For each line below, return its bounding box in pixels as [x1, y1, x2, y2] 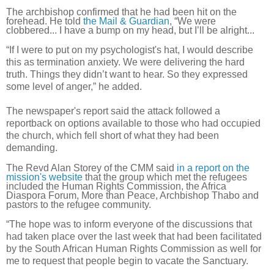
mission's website [6, 171, 83, 182]
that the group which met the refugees [83, 171, 247, 182]
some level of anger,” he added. [6, 81, 142, 92]
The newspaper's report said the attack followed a [6, 105, 220, 116]
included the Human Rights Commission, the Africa [6, 180, 226, 191]
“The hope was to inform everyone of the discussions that [6, 218, 252, 229]
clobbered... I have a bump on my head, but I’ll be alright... [6, 24, 254, 35]
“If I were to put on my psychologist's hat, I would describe [6, 44, 253, 55]
